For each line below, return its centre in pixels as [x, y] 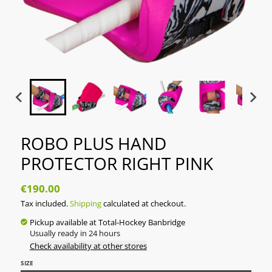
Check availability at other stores [88, 246]
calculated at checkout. [143, 203]
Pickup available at [64, 222]
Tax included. [45, 203]
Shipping [85, 203]
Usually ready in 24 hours [75, 233]
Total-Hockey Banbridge [141, 222]
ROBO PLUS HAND [93, 144]
